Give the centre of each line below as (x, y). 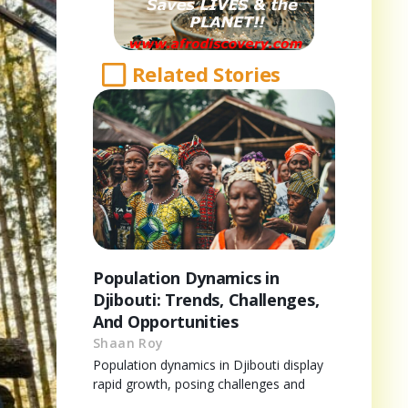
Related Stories (206, 74)
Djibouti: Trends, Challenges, (206, 299)
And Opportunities (166, 321)
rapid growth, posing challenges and (199, 383)
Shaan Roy (128, 342)
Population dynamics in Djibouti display (208, 364)
